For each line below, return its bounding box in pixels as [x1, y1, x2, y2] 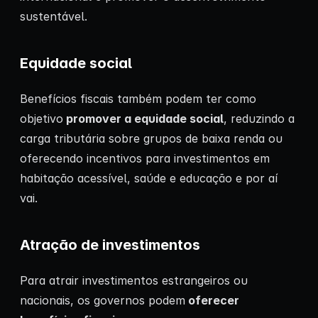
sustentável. [20, 9, 87, 23]
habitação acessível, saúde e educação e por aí [20, 170, 278, 185]
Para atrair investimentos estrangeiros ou [20, 273, 248, 287]
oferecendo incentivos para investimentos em [20, 150, 270, 165]
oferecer [185, 292, 239, 307]
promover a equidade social [63, 111, 224, 126]
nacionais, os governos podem [20, 292, 185, 307]
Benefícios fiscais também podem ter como [20, 91, 256, 106]
